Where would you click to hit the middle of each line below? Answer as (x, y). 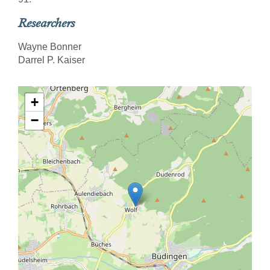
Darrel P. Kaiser (52, 60)
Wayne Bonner (50, 47)
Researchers (46, 23)
